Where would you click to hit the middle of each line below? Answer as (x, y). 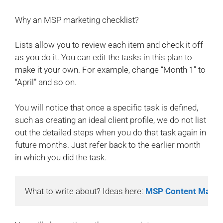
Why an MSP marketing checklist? (77, 20)
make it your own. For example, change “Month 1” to (110, 70)
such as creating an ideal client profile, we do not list (111, 120)
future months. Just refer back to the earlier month (108, 145)
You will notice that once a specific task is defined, (107, 107)
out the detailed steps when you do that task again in (111, 132)
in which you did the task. (61, 157)
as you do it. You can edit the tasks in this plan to (104, 57)
